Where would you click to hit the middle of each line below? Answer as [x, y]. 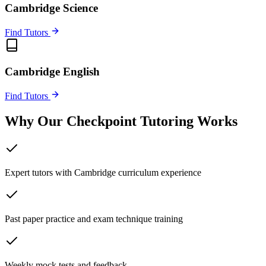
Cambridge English [52, 72]
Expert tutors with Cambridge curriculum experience [103, 172]
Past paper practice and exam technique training [94, 218]
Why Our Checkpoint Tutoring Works [121, 121]
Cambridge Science [51, 8]
